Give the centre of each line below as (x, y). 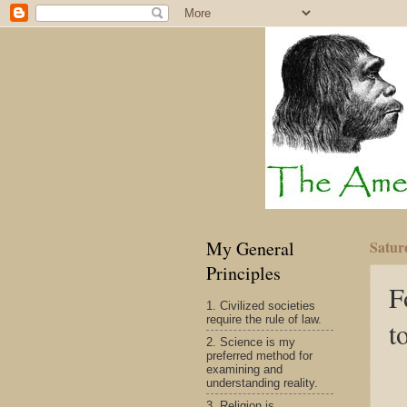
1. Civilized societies (261, 305)
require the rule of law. (264, 319)
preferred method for (259, 355)
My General (250, 248)
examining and (244, 369)
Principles (243, 273)
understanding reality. (262, 382)
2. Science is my (251, 342)
